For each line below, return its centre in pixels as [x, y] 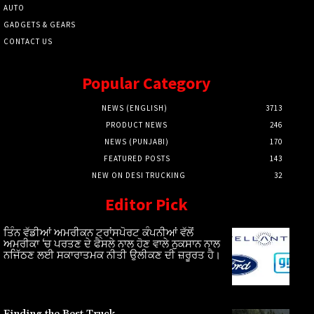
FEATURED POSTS [137, 159]
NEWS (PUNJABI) [137, 142]
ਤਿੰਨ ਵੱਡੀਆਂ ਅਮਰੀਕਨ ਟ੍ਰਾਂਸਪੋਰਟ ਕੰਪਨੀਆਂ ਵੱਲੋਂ [98, 233]
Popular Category [146, 83]
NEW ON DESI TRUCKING [139, 176]
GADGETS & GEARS [40, 25]
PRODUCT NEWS [137, 125]
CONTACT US [28, 42]
